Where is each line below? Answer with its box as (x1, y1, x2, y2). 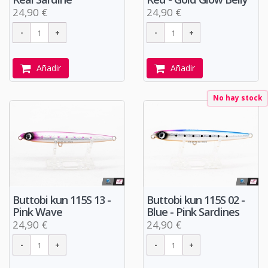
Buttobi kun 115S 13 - (13, 193, 111, 208)
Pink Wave (13, 205, 62, 220)
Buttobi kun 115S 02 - (147, 193, 245, 208)
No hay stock (213, 93, 262, 103)
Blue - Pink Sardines (147, 205, 239, 220)
